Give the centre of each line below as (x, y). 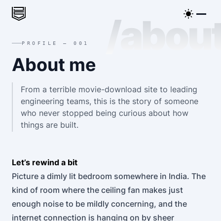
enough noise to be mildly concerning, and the (99, 204)
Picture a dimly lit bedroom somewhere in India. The (109, 176)
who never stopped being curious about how (105, 113)
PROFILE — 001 (55, 43)
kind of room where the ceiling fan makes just (97, 190)
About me (54, 65)
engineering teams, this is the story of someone (110, 101)
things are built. (50, 125)
